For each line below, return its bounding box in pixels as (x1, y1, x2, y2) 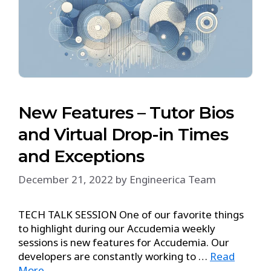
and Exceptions (18, 145, 144, 166)
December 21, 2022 (18, 172, 113, 186)
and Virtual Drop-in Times (18, 123, 228, 145)
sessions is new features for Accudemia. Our (18, 235, 229, 249)
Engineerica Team (129, 172, 216, 186)
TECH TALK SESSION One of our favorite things (18, 207, 244, 221)
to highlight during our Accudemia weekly (18, 221, 215, 235)
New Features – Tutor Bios (18, 102, 233, 123)
